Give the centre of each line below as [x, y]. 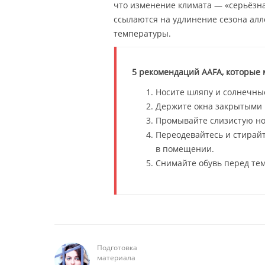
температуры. [142, 33]
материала [116, 258]
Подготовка [117, 248]
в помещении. [185, 149]
